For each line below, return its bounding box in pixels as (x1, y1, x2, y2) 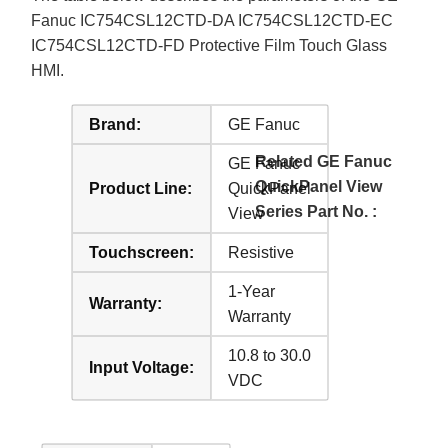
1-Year (228, 282, 276, 300)
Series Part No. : (254, 202, 377, 220)
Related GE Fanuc (254, 152, 392, 170)
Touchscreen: (89, 243, 195, 261)
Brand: (89, 115, 142, 133)
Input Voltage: (89, 358, 195, 376)
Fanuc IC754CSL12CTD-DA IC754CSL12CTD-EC (31, 11, 394, 29)
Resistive (228, 243, 295, 261)
